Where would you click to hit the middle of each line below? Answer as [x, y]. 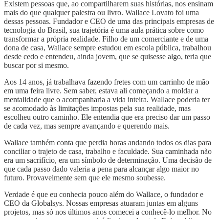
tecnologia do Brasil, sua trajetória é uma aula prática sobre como [104, 30]
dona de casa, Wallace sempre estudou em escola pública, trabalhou [108, 47]
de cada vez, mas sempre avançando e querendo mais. [87, 126]
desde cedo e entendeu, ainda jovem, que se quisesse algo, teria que [108, 56]
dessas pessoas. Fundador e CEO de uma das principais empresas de [109, 21]
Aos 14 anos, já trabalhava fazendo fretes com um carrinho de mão [107, 82]
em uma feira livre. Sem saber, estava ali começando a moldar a [101, 90]
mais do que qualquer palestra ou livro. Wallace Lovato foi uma [101, 12]
